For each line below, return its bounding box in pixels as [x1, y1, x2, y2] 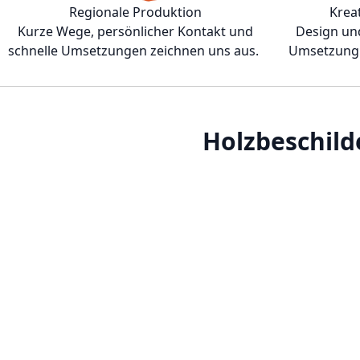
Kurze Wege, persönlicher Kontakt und [17, 22, 253, 41]
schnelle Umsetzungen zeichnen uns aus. [8, 42, 262, 60]
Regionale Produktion [68, 3, 202, 22]
